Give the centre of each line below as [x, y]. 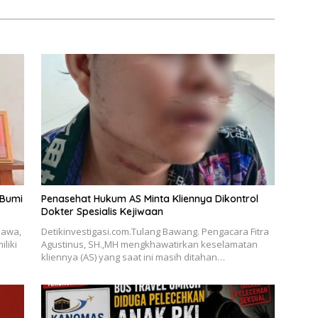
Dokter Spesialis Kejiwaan [102, 212]
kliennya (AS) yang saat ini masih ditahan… [133, 257]
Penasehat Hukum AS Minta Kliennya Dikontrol [149, 199]
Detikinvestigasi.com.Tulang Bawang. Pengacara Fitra [155, 232]
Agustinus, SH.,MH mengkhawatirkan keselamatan [149, 245]
